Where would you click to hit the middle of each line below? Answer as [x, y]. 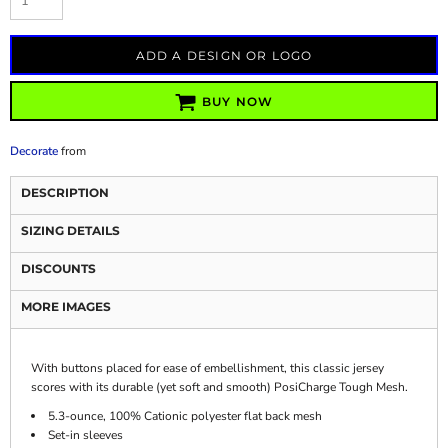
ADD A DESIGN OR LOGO [224, 56]
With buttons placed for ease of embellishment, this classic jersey [207, 368]
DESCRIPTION [65, 192]
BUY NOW [238, 102]
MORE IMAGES [66, 306]
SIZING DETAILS [70, 230]
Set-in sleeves [85, 435]
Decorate [34, 151]
